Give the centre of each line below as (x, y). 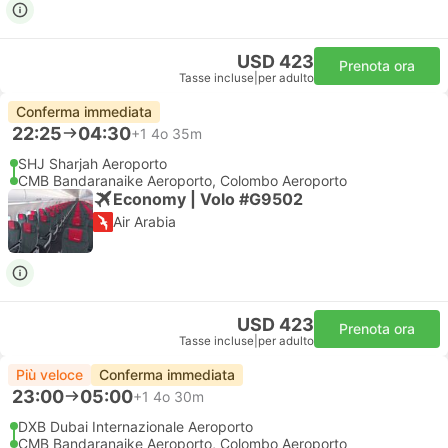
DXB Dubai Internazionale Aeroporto (135, 426)
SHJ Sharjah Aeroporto (92, 163)
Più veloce (49, 374)
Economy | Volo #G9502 (208, 198)
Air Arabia (144, 221)
